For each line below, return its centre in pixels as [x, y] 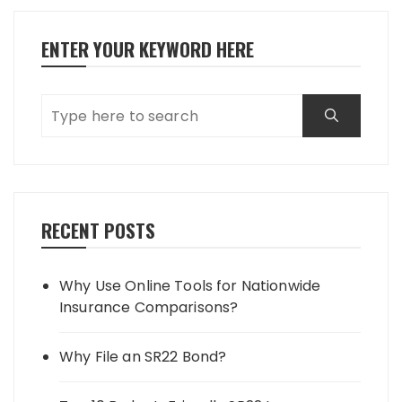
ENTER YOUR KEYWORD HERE [148, 49]
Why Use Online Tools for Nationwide [190, 286]
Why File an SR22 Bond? [143, 357]
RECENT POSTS [98, 231]
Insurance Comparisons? [149, 308]
